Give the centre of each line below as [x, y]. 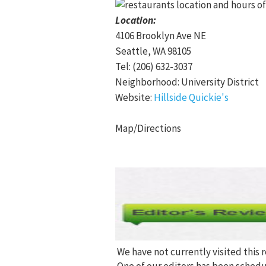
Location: [136, 20]
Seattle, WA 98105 [153, 51]
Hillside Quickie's [191, 97]
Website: [134, 97]
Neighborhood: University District [187, 82]
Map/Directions [148, 128]
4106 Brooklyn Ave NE [161, 36]
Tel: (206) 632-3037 [154, 66]
